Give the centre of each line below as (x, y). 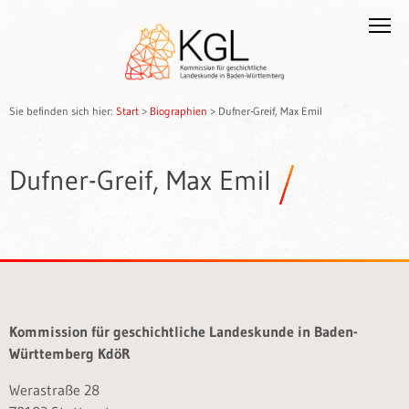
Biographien (178, 111)
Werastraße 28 (54, 390)
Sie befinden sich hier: (63, 111)
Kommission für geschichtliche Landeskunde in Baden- (184, 331)
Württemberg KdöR (70, 353)
